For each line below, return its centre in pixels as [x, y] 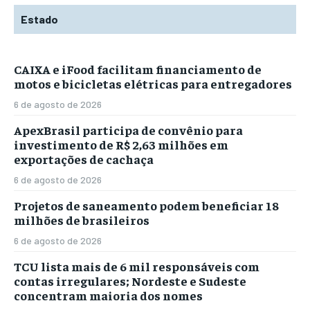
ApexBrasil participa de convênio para [128, 130]
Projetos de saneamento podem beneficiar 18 [146, 205]
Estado [39, 19]
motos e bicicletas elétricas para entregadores [153, 83]
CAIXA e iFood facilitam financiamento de [138, 69]
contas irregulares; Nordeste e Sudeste [130, 281]
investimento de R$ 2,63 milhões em [121, 144]
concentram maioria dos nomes [108, 295]
